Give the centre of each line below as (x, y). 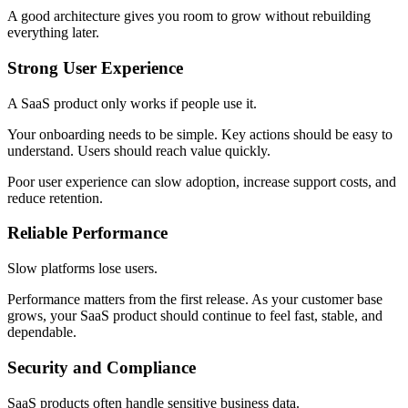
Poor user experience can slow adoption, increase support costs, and (202, 181)
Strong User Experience (95, 68)
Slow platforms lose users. (82, 269)
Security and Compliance (102, 367)
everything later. (53, 33)
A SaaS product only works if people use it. (132, 103)
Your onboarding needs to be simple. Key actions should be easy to (200, 134)
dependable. (42, 332)
